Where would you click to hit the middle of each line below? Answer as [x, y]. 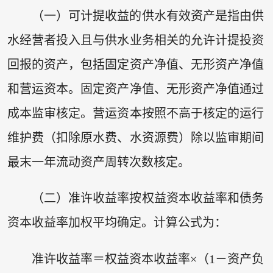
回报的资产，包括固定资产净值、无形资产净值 [136, 64]
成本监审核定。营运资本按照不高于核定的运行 [136, 113]
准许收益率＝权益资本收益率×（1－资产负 [148, 259]
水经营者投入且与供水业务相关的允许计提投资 [136, 40]
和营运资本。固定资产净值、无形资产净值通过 [136, 89]
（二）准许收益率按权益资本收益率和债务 [148, 198]
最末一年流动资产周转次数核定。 [98, 162]
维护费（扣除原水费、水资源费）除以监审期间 [136, 137]
